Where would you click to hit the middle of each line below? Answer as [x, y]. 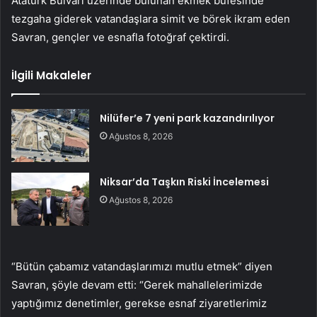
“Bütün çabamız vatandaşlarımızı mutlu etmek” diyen [142, 266]
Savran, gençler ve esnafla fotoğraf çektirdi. [120, 37]
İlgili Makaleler [51, 75]
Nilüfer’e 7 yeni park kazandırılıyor [188, 118]
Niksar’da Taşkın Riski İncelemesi [185, 181]
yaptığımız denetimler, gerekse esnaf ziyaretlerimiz [139, 303]
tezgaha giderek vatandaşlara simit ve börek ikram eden [151, 18]
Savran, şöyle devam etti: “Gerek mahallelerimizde [137, 284]
